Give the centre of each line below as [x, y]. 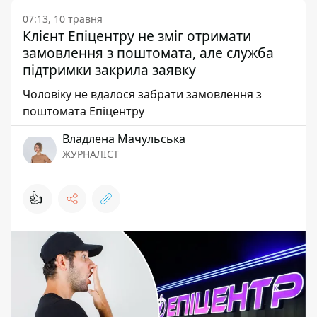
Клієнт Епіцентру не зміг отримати [137, 36]
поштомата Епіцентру [83, 111]
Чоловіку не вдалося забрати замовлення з [142, 94]
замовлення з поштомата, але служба [148, 53]
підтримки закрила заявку [109, 70]
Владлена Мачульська [124, 139]
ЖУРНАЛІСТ [91, 154]
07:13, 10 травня [63, 19]
